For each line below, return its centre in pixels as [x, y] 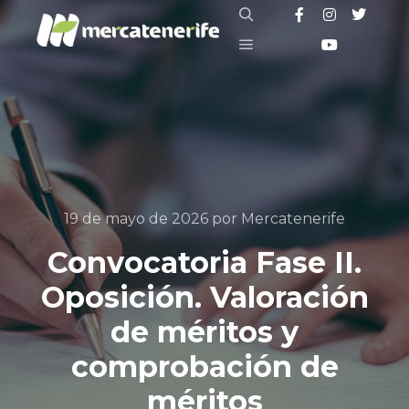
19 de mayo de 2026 [136, 219]
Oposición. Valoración [204, 297]
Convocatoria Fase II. [204, 262]
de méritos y [204, 332]
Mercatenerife [293, 219]
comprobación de [204, 367]
